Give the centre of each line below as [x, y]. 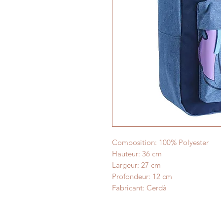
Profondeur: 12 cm [142, 176]
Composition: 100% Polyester [160, 142]
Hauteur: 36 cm [137, 154]
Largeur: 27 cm [136, 165]
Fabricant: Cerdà [139, 188]
